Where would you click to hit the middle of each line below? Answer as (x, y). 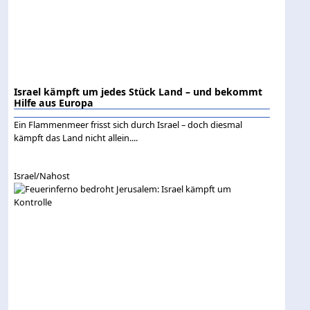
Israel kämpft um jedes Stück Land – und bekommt (138, 92)
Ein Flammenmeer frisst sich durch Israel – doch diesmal (128, 125)
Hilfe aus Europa (54, 103)
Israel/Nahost (42, 176)
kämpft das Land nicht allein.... (76, 138)
